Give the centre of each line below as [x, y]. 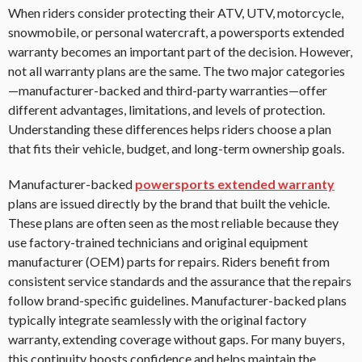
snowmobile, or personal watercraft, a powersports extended [176, 32]
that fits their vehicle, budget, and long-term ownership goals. [176, 149]
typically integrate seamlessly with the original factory [157, 320]
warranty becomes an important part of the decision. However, [180, 52]
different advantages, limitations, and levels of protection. [166, 110]
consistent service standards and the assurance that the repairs [180, 281]
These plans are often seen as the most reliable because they [173, 223]
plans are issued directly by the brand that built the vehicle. [169, 204]
